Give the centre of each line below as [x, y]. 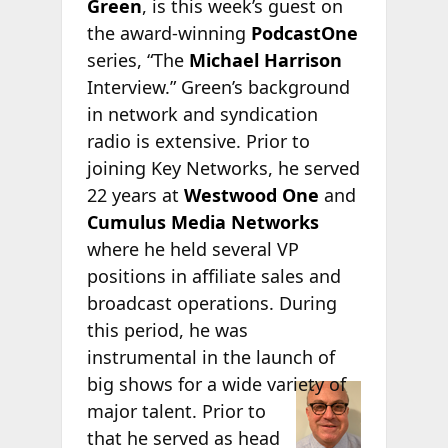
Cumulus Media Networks [202, 221]
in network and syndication [202, 113]
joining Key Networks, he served [223, 167]
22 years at [135, 194]
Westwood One [253, 194]
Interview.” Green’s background [218, 86]
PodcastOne [304, 32]
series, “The [137, 59]
